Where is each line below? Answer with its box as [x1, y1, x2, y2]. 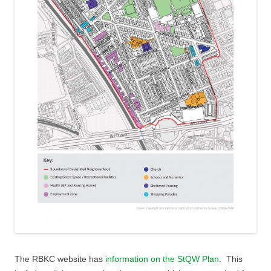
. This [219, 254, 243, 264]
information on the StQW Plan [105, 254, 219, 264]
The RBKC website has [15, 254, 105, 264]
